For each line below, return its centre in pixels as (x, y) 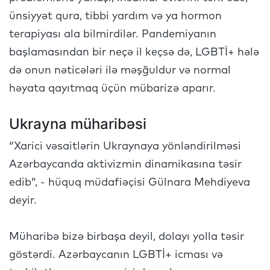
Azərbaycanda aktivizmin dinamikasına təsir (125, 165)
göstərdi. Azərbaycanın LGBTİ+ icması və (116, 255)
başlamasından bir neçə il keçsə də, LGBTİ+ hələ (134, 52)
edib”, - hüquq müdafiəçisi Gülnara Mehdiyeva (130, 183)
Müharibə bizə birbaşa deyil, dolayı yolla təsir (127, 237)
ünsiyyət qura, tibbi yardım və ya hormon (115, 16)
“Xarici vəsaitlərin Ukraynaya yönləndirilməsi (125, 146)
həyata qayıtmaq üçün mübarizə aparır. (112, 89)
